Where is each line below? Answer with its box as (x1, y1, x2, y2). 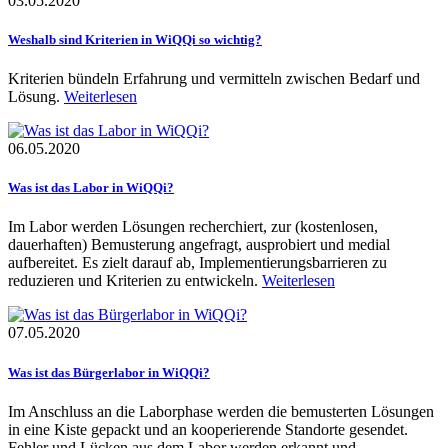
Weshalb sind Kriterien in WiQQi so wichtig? (8, 31, 262, 47)
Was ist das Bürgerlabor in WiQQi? (8, 364, 210, 380)
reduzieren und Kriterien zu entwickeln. (8, 272, 262, 290)
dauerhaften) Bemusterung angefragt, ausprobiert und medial (8, 236, 390, 254)
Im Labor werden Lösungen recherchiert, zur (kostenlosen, (8, 218, 378, 236)
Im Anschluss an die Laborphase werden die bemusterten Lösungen (8, 402, 434, 420)
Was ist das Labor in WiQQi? (8, 180, 174, 196)
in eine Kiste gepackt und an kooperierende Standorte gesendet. (8, 420, 408, 438)
